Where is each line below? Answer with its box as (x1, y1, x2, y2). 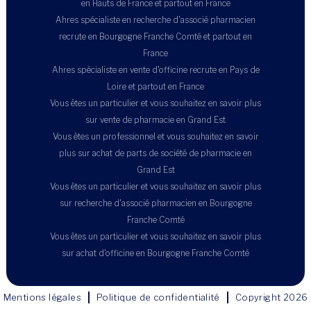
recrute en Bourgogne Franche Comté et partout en (59, 31, 252, 42)
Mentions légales (3, 292, 81, 303)
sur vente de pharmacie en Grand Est (85, 114, 226, 125)
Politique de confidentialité (96, 292, 220, 303)
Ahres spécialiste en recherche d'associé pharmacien (56, 14, 255, 25)
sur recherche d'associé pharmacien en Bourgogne (59, 197, 252, 208)
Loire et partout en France (107, 81, 204, 92)
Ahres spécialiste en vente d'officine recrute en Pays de (51, 64, 260, 75)
